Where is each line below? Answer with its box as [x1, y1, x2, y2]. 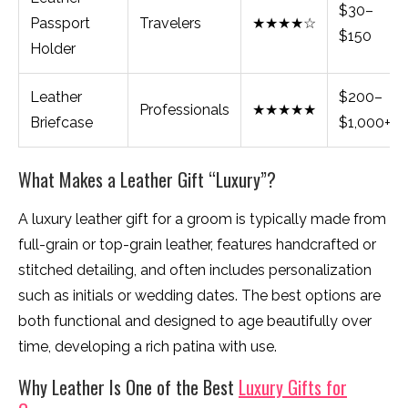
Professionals [139, 101, 229, 119]
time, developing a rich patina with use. [18, 338, 277, 356]
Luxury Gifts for [239, 373, 347, 402]
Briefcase [30, 114, 93, 132]
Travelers [139, 15, 201, 33]
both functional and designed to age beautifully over [18, 312, 372, 331]
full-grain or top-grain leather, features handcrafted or [18, 236, 376, 254]
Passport [30, 15, 90, 33]
